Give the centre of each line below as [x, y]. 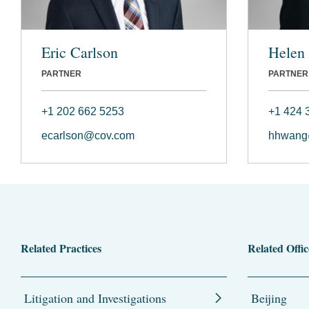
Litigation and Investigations [95, 298]
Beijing [269, 298]
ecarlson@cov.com [88, 135]
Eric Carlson [80, 52]
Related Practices [61, 248]
